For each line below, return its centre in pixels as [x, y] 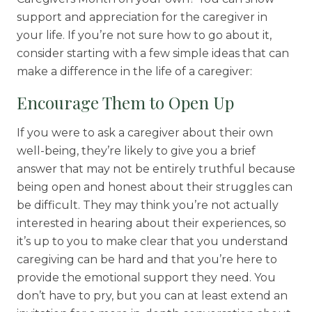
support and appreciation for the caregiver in [142, 17]
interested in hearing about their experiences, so [151, 224]
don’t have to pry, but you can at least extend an [152, 296]
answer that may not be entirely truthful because [156, 169]
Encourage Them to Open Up [125, 103]
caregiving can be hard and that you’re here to [147, 260]
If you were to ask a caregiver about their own [145, 133]
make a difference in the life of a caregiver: [134, 72]
